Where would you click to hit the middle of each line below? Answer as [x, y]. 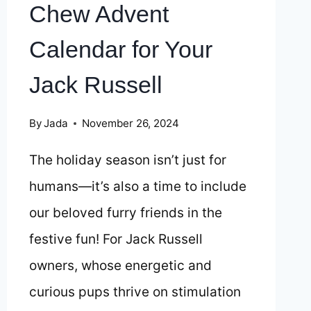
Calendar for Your [120, 49]
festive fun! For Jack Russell [116, 239]
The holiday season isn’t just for [127, 160]
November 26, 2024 [130, 124]
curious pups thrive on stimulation [135, 292]
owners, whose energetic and [120, 266]
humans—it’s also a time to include [137, 187]
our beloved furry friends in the [125, 213]
